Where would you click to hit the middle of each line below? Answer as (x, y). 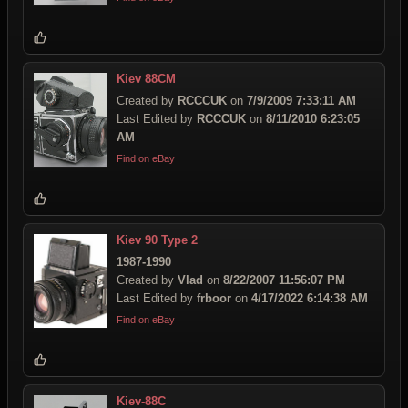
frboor (214, 299)
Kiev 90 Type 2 (157, 240)
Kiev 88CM (146, 79)
